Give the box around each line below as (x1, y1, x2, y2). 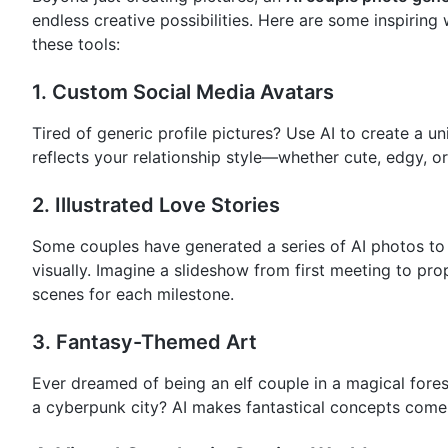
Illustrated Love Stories (55, 193, 280, 218)
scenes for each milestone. (32, 284, 234, 305)
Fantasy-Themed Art (56, 330, 257, 355)
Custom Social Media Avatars (52, 80, 334, 105)
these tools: (32, 34, 120, 55)
